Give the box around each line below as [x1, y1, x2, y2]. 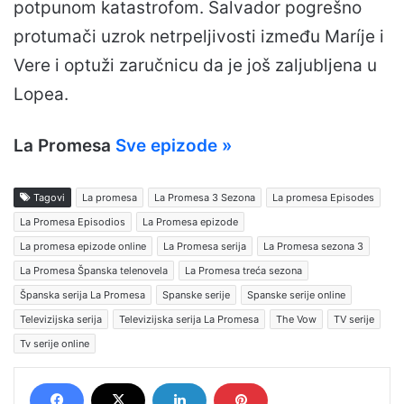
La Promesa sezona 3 [263, 239, 363, 252]
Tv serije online [20, 336, 89, 350]
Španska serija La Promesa [20, 288, 145, 301]
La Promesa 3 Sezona [154, 190, 255, 204]
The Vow [276, 312, 317, 326]
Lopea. [14, 83, 69, 105]
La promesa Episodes [272, 190, 374, 204]
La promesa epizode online [20, 239, 146, 252]
